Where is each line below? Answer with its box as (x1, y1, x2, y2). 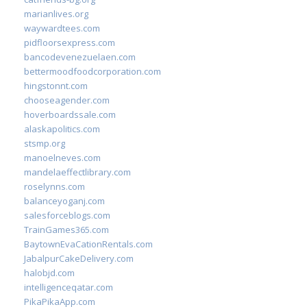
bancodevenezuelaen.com (24, 51, 136, 63)
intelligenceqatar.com (24, 281, 113, 293)
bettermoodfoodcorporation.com (24, 65, 161, 77)
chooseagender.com (24, 94, 110, 106)
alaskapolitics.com (24, 123, 100, 135)
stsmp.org (24, 137, 65, 149)
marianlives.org (24, 8, 88, 20)
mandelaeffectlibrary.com (24, 166, 131, 178)
